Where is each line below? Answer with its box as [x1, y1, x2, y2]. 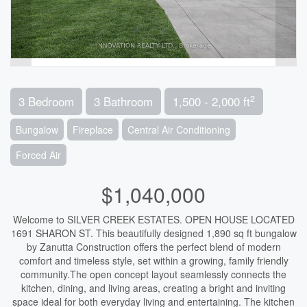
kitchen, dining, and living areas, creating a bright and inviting [21, 281, 286, 295]
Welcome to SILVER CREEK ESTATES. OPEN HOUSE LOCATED [12, 212, 295, 226]
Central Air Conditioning [127, 123, 230, 136]
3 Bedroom [19, 93, 74, 110]
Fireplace [73, 123, 113, 136]
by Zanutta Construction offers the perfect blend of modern [26, 240, 281, 254]
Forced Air [16, 148, 61, 162]
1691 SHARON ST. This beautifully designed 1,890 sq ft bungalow [10, 226, 297, 240]
